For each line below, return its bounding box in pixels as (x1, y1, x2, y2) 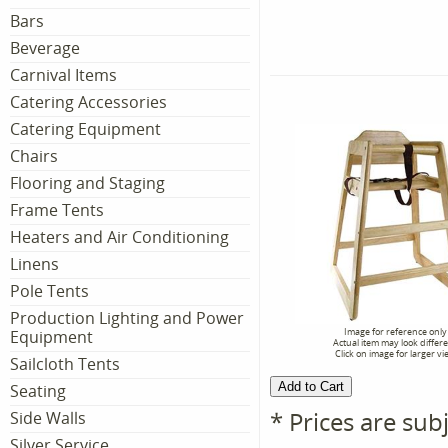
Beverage (10, 37, 80, 59)
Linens (10, 253, 59, 275)
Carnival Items (10, 64, 117, 86)
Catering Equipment (10, 118, 161, 140)
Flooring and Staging (10, 172, 165, 194)
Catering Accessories (10, 91, 167, 113)
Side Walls (10, 407, 86, 429)
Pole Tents (10, 280, 89, 302)
